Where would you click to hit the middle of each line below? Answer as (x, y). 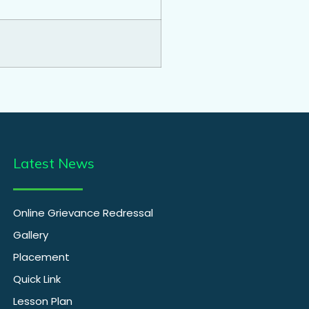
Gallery (31, 235)
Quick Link (37, 279)
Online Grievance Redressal (83, 213)
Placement (41, 257)
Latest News (54, 163)
